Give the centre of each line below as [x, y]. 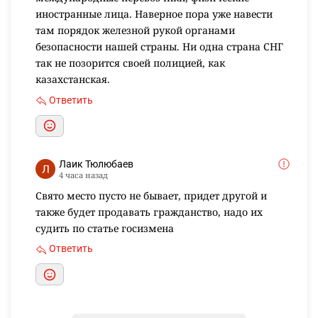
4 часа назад [83, 175]
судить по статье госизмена [105, 228]
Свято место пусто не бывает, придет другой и [151, 195]
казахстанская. [73, 79]
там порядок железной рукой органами [135, 31]
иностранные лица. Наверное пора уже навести [154, 14]
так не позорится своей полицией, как [130, 63]
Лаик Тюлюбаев [96, 164]
